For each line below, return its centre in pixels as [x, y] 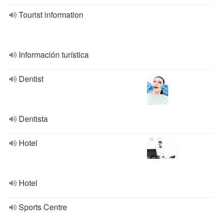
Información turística [54, 55]
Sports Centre [43, 207]
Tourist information [51, 15]
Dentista [33, 119]
